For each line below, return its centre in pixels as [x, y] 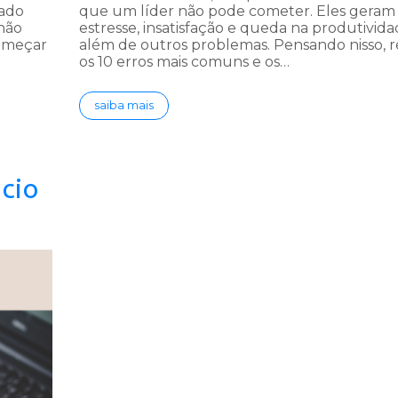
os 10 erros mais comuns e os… [184, 62]
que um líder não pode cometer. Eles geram [237, 12]
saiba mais [124, 106]
